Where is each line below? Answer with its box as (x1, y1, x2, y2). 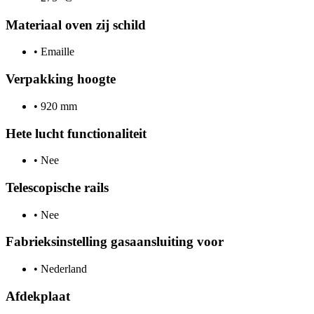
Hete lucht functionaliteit (6, 125, 146, 141)
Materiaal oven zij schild (6, 17, 146, 32)
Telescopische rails (6, 179, 109, 195)
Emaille (38, 46, 74, 58)
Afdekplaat (6, 288, 70, 303)
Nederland (38, 263, 87, 275)
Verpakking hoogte (6, 71, 116, 87)
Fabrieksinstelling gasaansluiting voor (6, 234, 224, 250)
